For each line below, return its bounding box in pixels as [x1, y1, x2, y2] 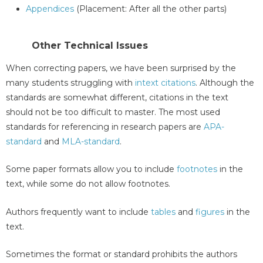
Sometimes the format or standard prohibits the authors [6, 249, 237, 260]
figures [195, 206, 224, 217]
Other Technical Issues [32, 39, 148, 51]
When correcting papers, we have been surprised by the [6, 62, 236, 73]
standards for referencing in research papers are [6, 121, 204, 132]
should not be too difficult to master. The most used [6, 106, 220, 117]
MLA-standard [62, 136, 120, 147]
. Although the [195, 77, 254, 88]
